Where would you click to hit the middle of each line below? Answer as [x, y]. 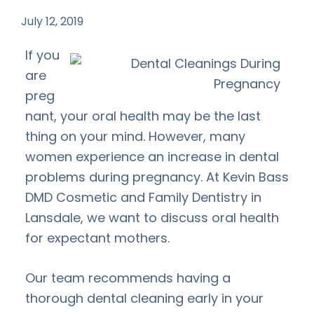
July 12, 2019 [52, 21]
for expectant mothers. [97, 238]
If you [42, 55]
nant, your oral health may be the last [143, 116]
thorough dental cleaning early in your [144, 298]
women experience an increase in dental [152, 156]
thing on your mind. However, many [135, 136]
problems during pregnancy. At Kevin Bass [157, 177]
